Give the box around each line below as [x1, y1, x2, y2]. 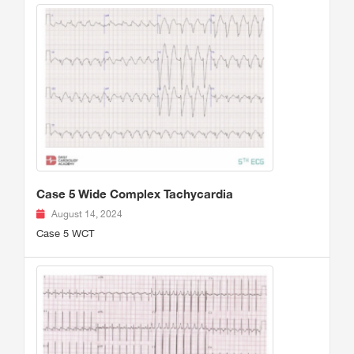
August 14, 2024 [51, 208, 122, 220]
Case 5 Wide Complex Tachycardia [36, 186, 233, 201]
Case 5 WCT [36, 227, 94, 239]
